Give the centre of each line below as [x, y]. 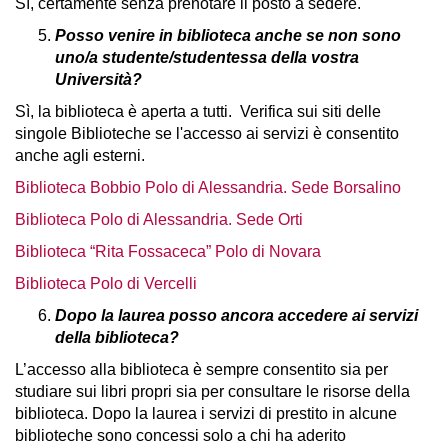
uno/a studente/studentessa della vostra [207, 57]
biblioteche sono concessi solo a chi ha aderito [180, 435]
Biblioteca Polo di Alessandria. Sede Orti [159, 219]
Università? [98, 79]
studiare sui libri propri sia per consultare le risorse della [212, 391]
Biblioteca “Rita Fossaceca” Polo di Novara [168, 251]
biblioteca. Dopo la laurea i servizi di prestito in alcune [206, 413]
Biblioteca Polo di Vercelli [106, 283]
